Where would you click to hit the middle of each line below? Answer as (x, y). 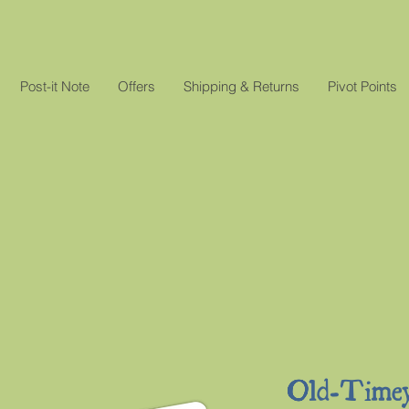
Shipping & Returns (241, 86)
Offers (136, 86)
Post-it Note (54, 86)
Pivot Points (362, 86)
